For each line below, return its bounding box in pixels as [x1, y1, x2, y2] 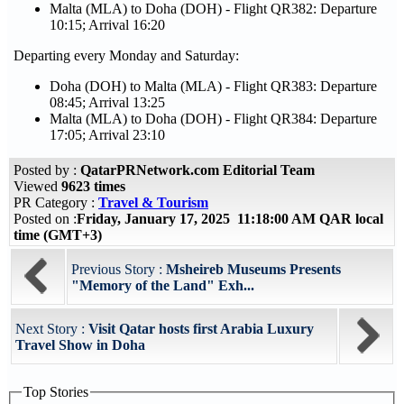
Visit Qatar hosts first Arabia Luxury [88, 321, 314, 336]
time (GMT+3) [14, 227, 102, 243]
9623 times [61, 179, 125, 194]
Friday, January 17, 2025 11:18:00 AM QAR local [77, 211, 383, 226]
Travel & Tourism [98, 195, 208, 210]
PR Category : [14, 195, 98, 210]
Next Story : [15, 321, 88, 336]
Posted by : [14, 162, 80, 178]
